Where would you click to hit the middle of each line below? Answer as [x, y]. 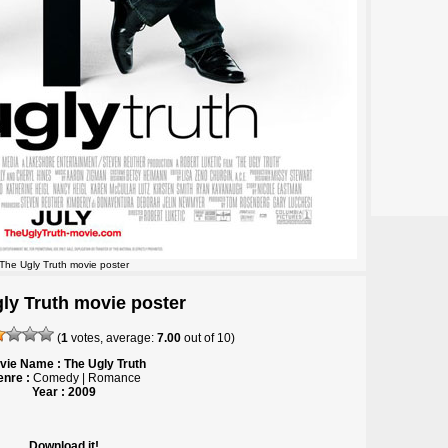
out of [198, 338]
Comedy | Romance [85, 378]
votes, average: [112, 338]
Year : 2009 [64, 392]
